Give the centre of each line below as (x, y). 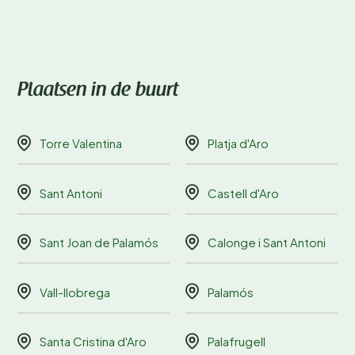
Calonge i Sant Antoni (267, 242)
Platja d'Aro (238, 143)
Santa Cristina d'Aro (93, 342)
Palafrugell (237, 342)
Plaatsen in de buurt (98, 91)
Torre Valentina (81, 143)
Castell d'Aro (243, 193)
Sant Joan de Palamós (99, 242)
